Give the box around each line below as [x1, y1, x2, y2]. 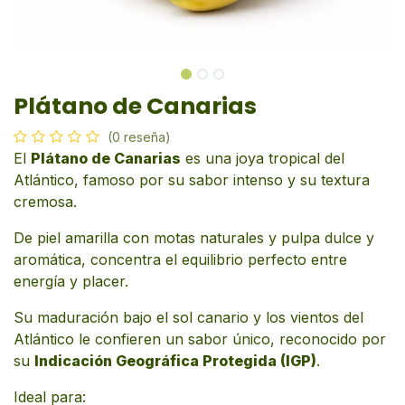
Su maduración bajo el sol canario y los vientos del [14, 308, 363, 327]
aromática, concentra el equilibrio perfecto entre [14, 250, 347, 269]
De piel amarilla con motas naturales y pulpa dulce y [14, 229, 374, 248]
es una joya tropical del [181, 149, 344, 168]
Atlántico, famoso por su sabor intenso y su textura [14, 171, 370, 190]
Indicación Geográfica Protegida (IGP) [34, 352, 316, 371]
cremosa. [14, 193, 77, 212]
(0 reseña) [108, 129, 171, 146]
